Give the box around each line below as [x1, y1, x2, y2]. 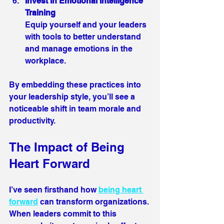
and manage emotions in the [25, 43, 134, 53]
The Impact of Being [9, 139, 128, 154]
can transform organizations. [38, 196, 151, 206]
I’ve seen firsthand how [9, 184, 98, 194]
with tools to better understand [25, 31, 143, 41]
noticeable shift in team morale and [9, 103, 143, 113]
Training [25, 7, 55, 17]
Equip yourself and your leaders [25, 19, 148, 29]
